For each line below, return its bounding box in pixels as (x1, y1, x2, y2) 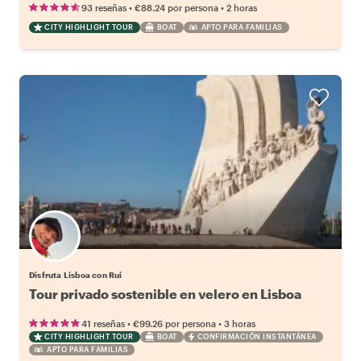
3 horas (224, 317, 255, 329)
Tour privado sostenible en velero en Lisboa (29, 285, 301, 301)
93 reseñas (81, 2, 127, 13)
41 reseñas (81, 317, 125, 329)
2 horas (226, 2, 257, 13)
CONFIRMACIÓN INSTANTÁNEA (197, 331, 317, 341)
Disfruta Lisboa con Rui (29, 269, 122, 280)
